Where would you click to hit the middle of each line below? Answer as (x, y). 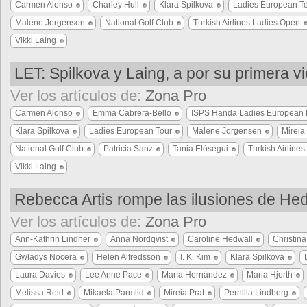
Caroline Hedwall (220, 239)
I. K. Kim (195, 257)
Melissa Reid (39, 293)
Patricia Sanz (128, 149)
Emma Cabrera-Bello (132, 113)
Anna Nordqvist (139, 239)
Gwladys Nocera (46, 257)
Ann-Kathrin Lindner (53, 239)
